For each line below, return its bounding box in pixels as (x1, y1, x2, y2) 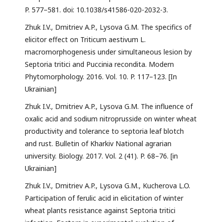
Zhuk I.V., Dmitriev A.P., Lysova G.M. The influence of (25, 102, 193, 111)
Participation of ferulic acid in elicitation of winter (25, 193, 183, 203)
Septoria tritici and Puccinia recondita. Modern (25, 59, 174, 69)
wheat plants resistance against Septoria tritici (25, 206, 175, 216)
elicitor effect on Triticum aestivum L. (25, 35, 146, 45)
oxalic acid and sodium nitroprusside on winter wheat (25, 114, 197, 124)
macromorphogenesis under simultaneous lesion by (25, 47, 192, 57)
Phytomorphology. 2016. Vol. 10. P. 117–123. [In (25, 72, 177, 82)
